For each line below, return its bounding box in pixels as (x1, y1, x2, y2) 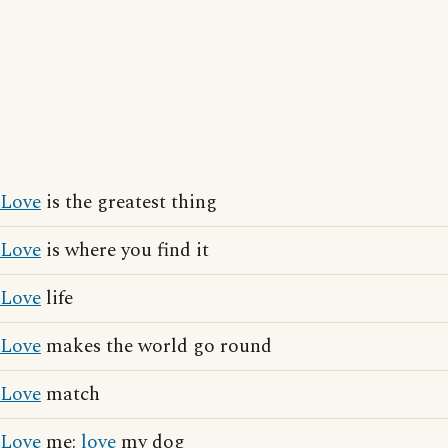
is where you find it (41, 236, 209, 266)
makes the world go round (41, 332, 272, 362)
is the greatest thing (41, 188, 217, 218)
